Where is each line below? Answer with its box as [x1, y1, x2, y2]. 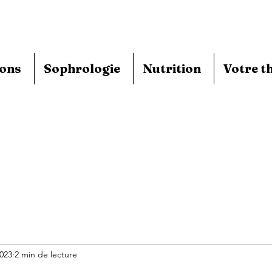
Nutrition [143, 61, 201, 76]
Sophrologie [44, 61, 120, 76]
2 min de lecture [15, 248, 77, 260]
